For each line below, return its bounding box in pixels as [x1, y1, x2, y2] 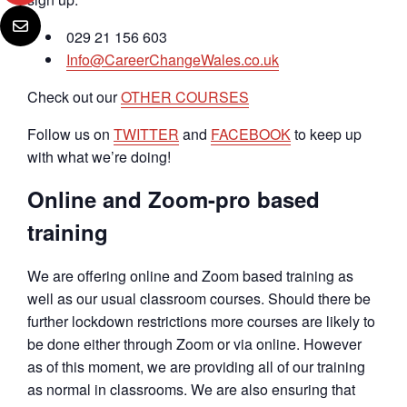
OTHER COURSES [121, 86, 249, 108]
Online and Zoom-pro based [27, 184, 320, 215]
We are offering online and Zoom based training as [27, 265, 353, 287]
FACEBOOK [211, 124, 291, 145]
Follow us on [27, 124, 114, 145]
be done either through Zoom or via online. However [27, 333, 362, 355]
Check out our [27, 86, 121, 108]
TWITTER [114, 124, 179, 145]
